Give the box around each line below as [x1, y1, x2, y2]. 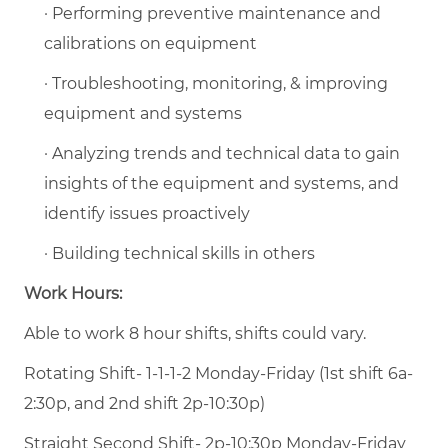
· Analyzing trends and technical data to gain [44, 143, 400, 163]
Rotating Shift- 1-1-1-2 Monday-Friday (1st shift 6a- [24, 363, 413, 383]
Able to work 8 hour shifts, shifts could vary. [24, 323, 366, 343]
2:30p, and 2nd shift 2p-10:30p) [24, 393, 265, 413]
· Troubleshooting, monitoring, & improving [44, 73, 388, 93]
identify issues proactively [44, 203, 250, 223]
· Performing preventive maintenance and [44, 3, 381, 23]
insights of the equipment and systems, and [44, 173, 399, 193]
